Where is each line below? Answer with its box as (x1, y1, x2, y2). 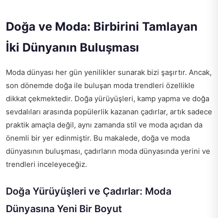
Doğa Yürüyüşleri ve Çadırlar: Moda (6, 185, 171, 198)
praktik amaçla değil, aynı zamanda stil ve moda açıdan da (6, 120, 202, 130)
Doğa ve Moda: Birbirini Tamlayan (6, 19, 198, 34)
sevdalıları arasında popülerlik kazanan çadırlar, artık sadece (6, 107, 212, 117)
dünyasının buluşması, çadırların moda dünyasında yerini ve (6, 146, 210, 156)
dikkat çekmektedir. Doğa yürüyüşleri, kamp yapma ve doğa (6, 94, 209, 104)
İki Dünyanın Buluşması (6, 40, 139, 55)
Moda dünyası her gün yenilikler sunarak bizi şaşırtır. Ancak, (6, 68, 212, 77)
